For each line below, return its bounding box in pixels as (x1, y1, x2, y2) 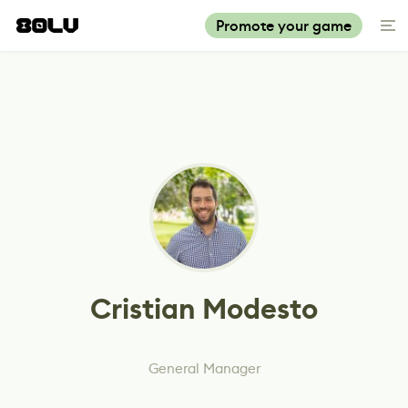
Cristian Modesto (90, 291, 318, 328)
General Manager (148, 360, 260, 377)
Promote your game (216, 16, 352, 36)
